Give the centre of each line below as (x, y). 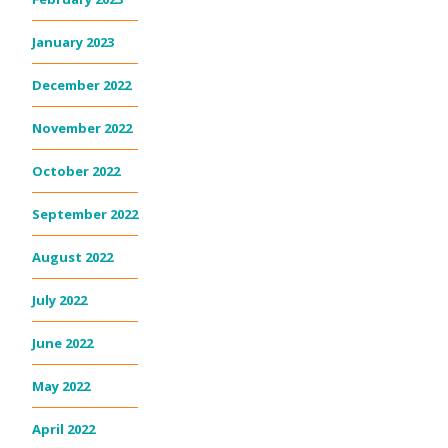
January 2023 (73, 42)
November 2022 (82, 128)
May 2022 (61, 386)
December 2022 (81, 85)
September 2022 (85, 214)
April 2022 (63, 429)
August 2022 (72, 257)
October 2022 (76, 171)
